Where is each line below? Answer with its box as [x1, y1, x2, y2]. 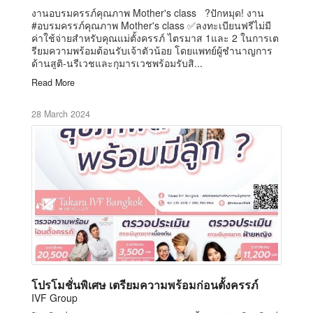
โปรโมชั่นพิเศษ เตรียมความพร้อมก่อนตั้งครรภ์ [31, 276, 259, 293]
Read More [31, 75, 75, 89]
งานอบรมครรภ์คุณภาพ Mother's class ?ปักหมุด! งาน [31, 5, 264, 20]
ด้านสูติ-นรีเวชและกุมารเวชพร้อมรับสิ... [31, 55, 203, 70]
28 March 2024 [31, 107, 90, 120]
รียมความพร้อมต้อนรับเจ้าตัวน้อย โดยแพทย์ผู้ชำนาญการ [31, 43, 272, 57]
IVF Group [31, 290, 78, 305]
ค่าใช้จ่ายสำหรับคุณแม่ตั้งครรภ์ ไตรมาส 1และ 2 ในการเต [31, 30, 279, 45]
